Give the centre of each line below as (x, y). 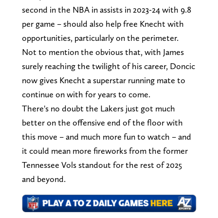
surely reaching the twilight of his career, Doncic (108, 66)
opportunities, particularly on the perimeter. (102, 38)
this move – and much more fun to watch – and (106, 137)
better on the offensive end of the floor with (102, 123)
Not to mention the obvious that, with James (103, 52)
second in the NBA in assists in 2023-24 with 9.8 (106, 10)
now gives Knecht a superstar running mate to (103, 80)
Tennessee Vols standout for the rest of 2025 (102, 165)
